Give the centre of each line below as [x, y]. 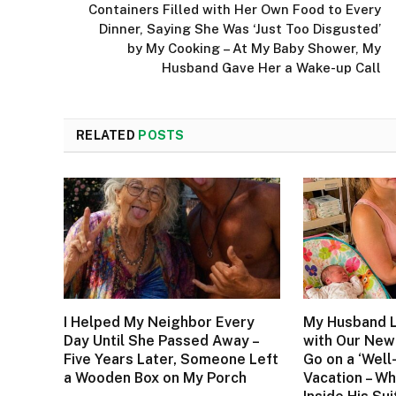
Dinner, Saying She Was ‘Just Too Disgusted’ [240, 28]
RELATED [107, 135]
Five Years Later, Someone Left [171, 360]
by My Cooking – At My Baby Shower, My [254, 48]
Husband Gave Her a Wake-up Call [271, 67]
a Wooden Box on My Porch [155, 378]
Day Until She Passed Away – [161, 341]
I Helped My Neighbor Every [159, 323]
